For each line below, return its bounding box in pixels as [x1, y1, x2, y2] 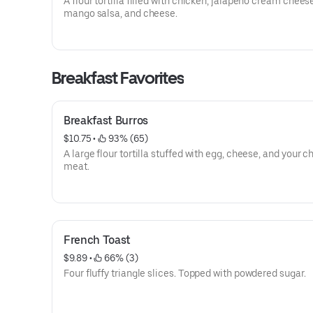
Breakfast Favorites [52, 68, 184, 88]
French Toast [64, 233, 131, 247]
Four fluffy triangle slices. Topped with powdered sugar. [64, 268, 306, 279]
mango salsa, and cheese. [64, 8, 178, 19]
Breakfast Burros [64, 114, 148, 127]
